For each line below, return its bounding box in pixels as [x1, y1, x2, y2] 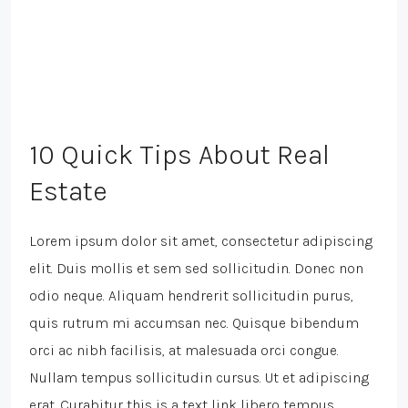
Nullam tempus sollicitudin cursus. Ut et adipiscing [29, 369, 369, 387]
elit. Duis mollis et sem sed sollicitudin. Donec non [29, 260, 363, 278]
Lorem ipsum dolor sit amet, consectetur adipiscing [29, 232, 372, 250]
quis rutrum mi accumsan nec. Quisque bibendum [29, 314, 359, 332]
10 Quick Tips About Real [29, 138, 330, 172]
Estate [29, 175, 107, 209]
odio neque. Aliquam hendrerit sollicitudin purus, [29, 287, 353, 305]
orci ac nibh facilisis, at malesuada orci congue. [29, 342, 339, 360]
